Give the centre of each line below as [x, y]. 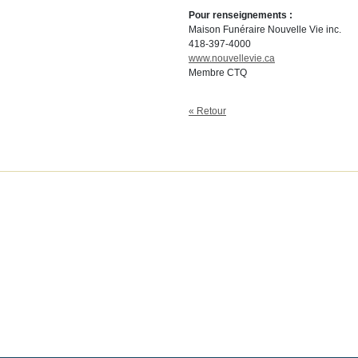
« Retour [207, 111]
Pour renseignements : [241, 15]
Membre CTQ [218, 73]
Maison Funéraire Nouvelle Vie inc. [265, 30]
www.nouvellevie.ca [232, 58]
